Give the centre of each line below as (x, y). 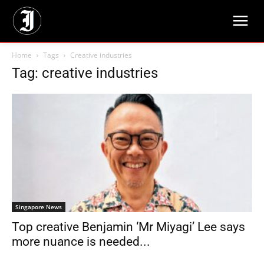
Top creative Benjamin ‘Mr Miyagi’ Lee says (128, 227)
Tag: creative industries (85, 73)
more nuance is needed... (81, 242)
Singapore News (39, 207)
